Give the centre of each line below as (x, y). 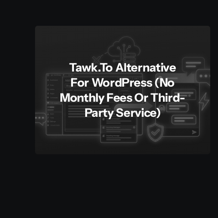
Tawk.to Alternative (123, 68)
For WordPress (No (123, 83)
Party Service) (123, 113)
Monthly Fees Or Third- (123, 98)
